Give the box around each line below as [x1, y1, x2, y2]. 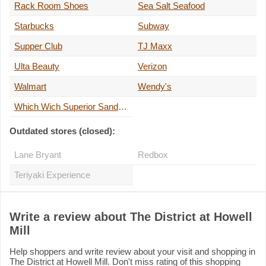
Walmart [14, 81, 46, 92]
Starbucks [14, 21, 54, 31]
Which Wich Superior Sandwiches [118, 102, 127, 112]
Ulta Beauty [14, 61, 59, 72]
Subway [138, 21, 169, 31]
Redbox [138, 150, 168, 160]
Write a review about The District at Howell [9, 210, 252, 224]
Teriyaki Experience [14, 170, 90, 180]
